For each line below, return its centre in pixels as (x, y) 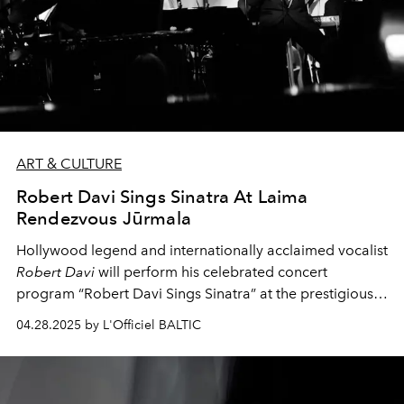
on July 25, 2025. (305, 315)
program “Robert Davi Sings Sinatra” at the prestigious (195, 293)
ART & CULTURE (69, 163)
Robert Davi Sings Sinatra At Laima (162, 196)
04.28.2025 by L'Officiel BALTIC (109, 325)
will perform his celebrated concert (211, 271)
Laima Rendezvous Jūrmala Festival (132, 315)
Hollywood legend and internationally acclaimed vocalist (202, 250)
